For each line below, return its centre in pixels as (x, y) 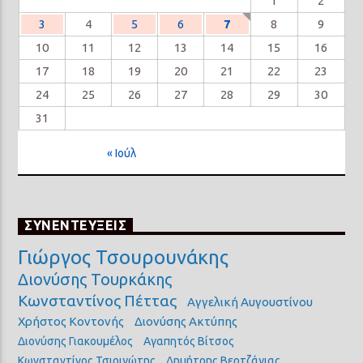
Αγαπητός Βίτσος (189, 342)
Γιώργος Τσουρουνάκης (124, 258)
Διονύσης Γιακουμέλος (76, 342)
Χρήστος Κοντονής (71, 322)
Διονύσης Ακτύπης (186, 322)
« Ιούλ (122, 154)
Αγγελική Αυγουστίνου (250, 302)
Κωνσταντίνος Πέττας (98, 301)
